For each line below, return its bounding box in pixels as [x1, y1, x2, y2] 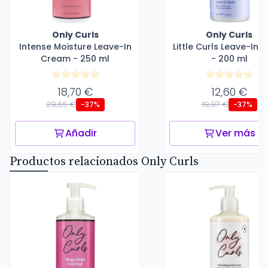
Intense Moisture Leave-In [19, 41, 132, 53]
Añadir [65, 126, 97, 140]
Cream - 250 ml [41, 53, 109, 65]
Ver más [215, 126, 255, 140]
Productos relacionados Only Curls [10, 154, 199, 169]
